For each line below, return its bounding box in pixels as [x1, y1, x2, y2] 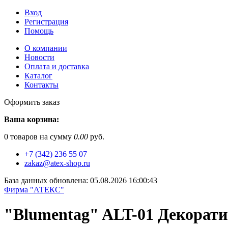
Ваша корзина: [4, 115, 59, 124]
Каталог [24, 71, 52, 80]
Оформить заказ [4, 98, 60, 106]
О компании [24, 44, 67, 52]
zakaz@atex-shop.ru [24, 159, 90, 167]
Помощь [24, 26, 53, 35]
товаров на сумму [8, 132, 74, 141]
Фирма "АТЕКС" [4, 185, 64, 194]
